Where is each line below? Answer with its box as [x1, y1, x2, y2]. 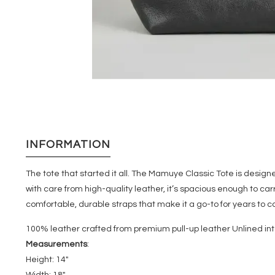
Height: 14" [26, 255, 68, 264]
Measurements [26, 239, 87, 249]
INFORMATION [26, 138, 110, 150]
